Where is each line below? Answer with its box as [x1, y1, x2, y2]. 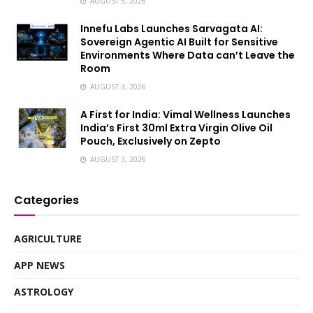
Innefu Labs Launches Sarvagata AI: [80, 22, 263, 36]
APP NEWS [14, 259, 65, 272]
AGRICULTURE [14, 232, 82, 246]
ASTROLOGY [14, 285, 73, 299]
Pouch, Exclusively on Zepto [80, 134, 221, 149]
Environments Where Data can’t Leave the [80, 48, 295, 63]
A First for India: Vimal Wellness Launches [80, 108, 291, 122]
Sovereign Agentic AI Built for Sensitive [80, 35, 278, 50]
